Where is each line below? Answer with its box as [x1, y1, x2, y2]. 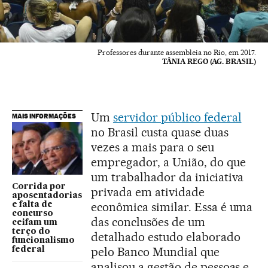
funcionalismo [12, 236, 75, 245]
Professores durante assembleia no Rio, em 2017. [98, 47, 256, 57]
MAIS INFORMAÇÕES [12, 111, 76, 120]
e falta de [12, 200, 53, 209]
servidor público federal [112, 109, 242, 124]
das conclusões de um [91, 214, 205, 229]
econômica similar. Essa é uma [91, 199, 253, 214]
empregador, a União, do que [91, 154, 246, 169]
